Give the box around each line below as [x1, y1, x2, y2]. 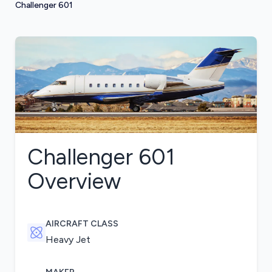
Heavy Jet [45, 234, 90, 246]
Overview [27, 168, 121, 195]
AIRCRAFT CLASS [45, 219, 118, 229]
